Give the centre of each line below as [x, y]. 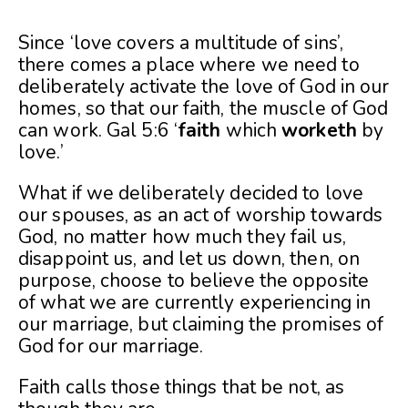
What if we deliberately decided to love [191, 194]
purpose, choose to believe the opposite [194, 281]
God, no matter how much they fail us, [182, 237]
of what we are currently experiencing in [195, 303]
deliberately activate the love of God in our [204, 87]
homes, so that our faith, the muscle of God [204, 109]
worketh [319, 131]
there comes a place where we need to [189, 65]
